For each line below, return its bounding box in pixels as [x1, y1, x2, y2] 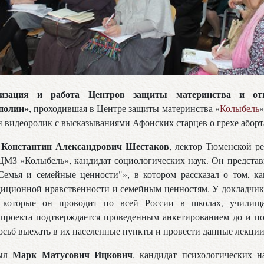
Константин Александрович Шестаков [1, 139, 169, 153]
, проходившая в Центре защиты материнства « [29, 102, 220, 115]
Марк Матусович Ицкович [12, 247, 133, 262]
